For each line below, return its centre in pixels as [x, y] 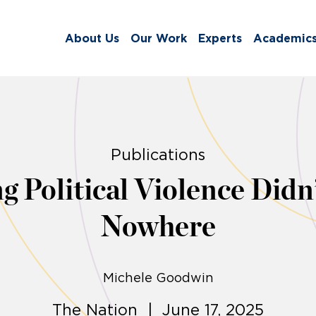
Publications [158, 155]
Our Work [159, 38]
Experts [220, 38]
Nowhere [158, 227]
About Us [92, 38]
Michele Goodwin [158, 278]
